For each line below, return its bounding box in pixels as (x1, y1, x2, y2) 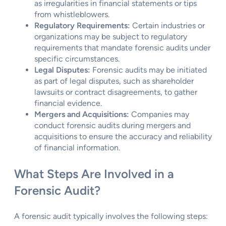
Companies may (129, 109, 189, 120)
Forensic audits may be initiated (90, 65, 207, 75)
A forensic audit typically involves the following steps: (14, 211, 208, 221)
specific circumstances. (34, 54, 120, 64)
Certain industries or (130, 21, 205, 31)
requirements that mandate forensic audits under (34, 43, 210, 53)
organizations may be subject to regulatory (34, 32, 187, 42)
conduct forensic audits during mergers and (34, 121, 191, 131)
